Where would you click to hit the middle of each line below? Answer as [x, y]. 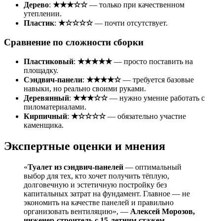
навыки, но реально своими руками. [85, 89]
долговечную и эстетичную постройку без [95, 185]
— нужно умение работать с [156, 98]
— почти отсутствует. [130, 23]
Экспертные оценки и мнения [85, 146]
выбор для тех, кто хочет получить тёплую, [96, 176]
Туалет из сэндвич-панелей [75, 167]
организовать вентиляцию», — [77, 212]
